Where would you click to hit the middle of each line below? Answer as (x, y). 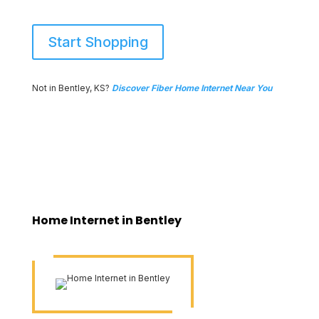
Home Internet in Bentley (106, 220)
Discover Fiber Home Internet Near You (190, 88)
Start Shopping (98, 42)
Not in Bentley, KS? (70, 88)
